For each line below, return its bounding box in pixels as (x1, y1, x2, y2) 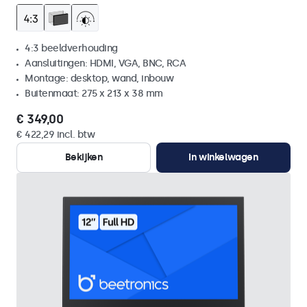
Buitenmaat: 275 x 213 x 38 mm (25, 88, 163, 99)
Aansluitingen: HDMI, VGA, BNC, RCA (25, 58, 186, 69)
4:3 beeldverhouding (25, 42, 118, 54)
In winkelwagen (188, 151, 258, 163)
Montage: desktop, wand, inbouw (25, 73, 173, 84)
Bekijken (64, 151, 103, 163)
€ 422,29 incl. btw (16, 129, 95, 140)
